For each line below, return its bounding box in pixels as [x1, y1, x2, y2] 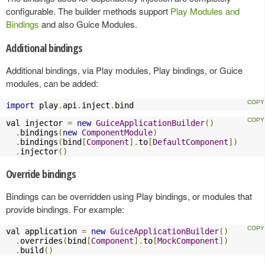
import [6, 100, 34, 110]
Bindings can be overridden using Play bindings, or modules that [6, 189, 252, 202]
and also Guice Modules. [39, 17, 137, 30]
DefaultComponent [153, 137, 228, 147]
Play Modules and [170, 4, 240, 17]
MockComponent [157, 235, 219, 245]
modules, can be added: [6, 76, 98, 89]
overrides [20, 235, 63, 245]
